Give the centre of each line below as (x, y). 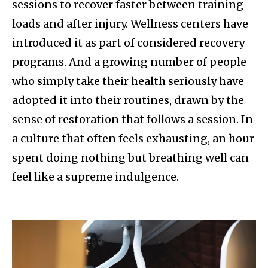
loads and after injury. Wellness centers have (130, 24)
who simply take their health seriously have (128, 81)
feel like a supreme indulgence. (97, 177)
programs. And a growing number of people (129, 62)
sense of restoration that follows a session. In (133, 120)
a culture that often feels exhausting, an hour (133, 139)
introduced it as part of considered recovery (128, 43)
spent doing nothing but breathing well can (130, 158)
